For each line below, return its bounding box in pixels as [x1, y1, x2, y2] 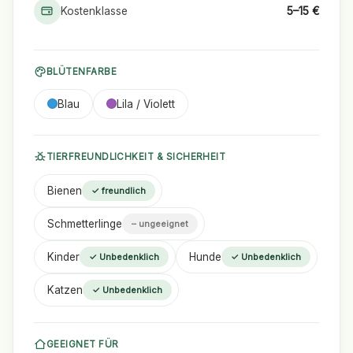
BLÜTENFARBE [46, 65, 117, 77]
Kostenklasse [60, 4, 128, 17]
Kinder [46, 250, 80, 263]
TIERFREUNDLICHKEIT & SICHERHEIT [46, 150, 226, 162]
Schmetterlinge [46, 217, 122, 230]
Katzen [46, 283, 83, 296]
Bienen [46, 184, 82, 197]
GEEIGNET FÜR [46, 338, 119, 350]
